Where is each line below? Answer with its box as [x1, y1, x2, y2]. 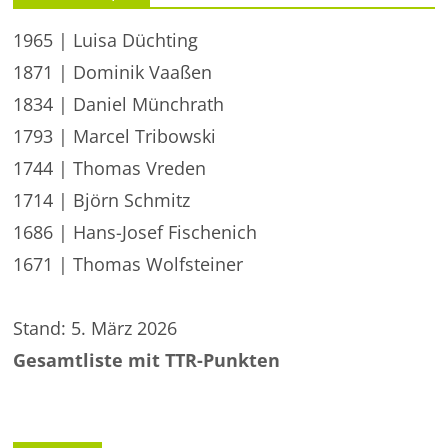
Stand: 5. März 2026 [13, 316, 178, 340]
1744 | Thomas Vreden [13, 156, 207, 180]
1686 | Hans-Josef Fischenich [13, 220, 258, 244]
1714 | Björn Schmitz [13, 188, 191, 212]
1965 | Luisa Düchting [13, 28, 199, 52]
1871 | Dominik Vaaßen [13, 60, 213, 84]
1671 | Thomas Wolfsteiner [13, 252, 244, 276]
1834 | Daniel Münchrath [13, 92, 225, 116]
